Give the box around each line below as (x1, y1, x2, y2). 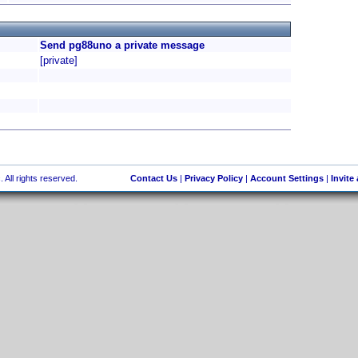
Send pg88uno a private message (40, 39, 205, 51)
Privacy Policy (184, 173, 243, 183)
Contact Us (129, 173, 177, 183)
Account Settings (249, 173, 324, 183)
